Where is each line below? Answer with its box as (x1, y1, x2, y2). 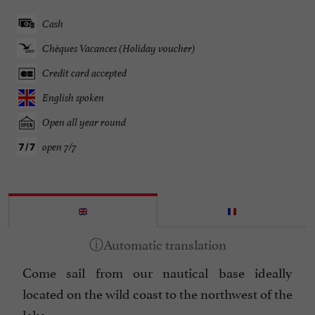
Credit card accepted (42, 66, 127, 80)
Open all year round (42, 115, 126, 129)
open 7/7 (42, 140, 77, 154)
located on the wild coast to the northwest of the (22, 283, 292, 303)
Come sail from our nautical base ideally (22, 262, 292, 282)
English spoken (42, 91, 104, 105)
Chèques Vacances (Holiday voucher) (42, 41, 195, 56)
